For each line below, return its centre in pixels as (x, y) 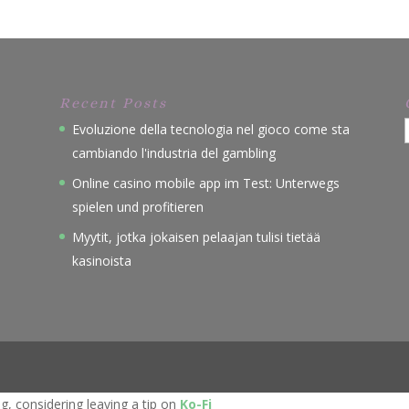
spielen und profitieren (137, 206)
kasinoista (101, 260)
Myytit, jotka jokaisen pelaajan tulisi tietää (196, 236)
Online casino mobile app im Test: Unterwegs (205, 183)
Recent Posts (113, 102)
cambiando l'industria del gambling (173, 152)
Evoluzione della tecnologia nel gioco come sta (210, 129)
